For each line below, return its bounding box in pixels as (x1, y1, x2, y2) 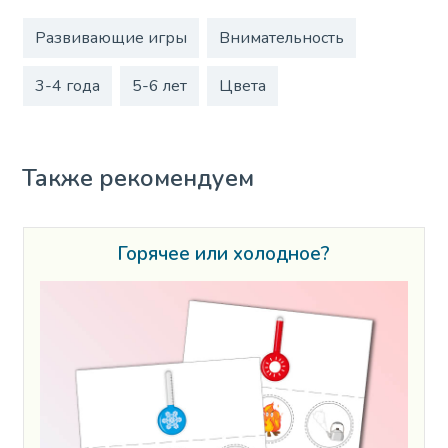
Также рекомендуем (22, 162, 255, 195)
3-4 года (34, 74, 100, 97)
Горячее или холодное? (117, 241, 331, 268)
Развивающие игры (34, 26, 187, 49)
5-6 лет (131, 74, 187, 97)
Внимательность (218, 26, 344, 49)
